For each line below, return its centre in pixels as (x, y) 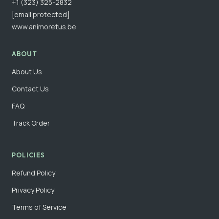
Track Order (31, 123)
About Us (27, 71)
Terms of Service (39, 207)
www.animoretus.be (44, 26)
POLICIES (29, 155)
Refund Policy (33, 173)
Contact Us (30, 88)
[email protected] (41, 14)
